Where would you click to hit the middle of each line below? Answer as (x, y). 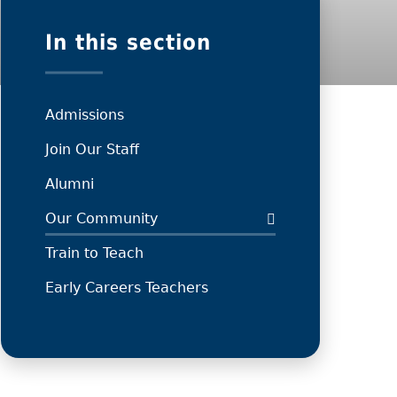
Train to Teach (94, 253)
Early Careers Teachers (127, 288)
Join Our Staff (92, 150)
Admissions (85, 115)
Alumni (70, 184)
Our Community (101, 219)
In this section (128, 43)
